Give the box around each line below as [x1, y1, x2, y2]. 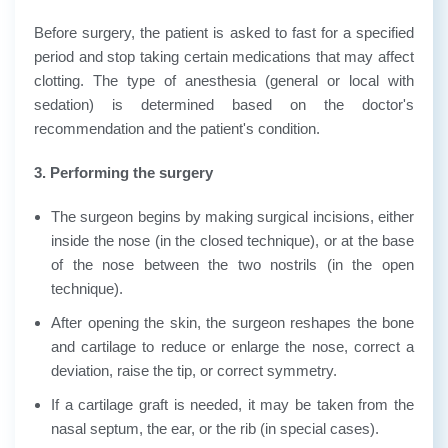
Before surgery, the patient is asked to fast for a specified [34, 23, 414, 41]
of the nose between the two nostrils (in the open [51, 255, 414, 273]
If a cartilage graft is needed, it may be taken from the [51, 395, 414, 413]
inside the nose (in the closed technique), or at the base [51, 231, 414, 249]
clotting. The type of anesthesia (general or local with [34, 71, 414, 89]
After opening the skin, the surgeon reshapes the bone [51, 313, 414, 331]
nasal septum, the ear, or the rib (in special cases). [51, 419, 379, 437]
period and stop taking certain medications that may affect [34, 47, 414, 65]
